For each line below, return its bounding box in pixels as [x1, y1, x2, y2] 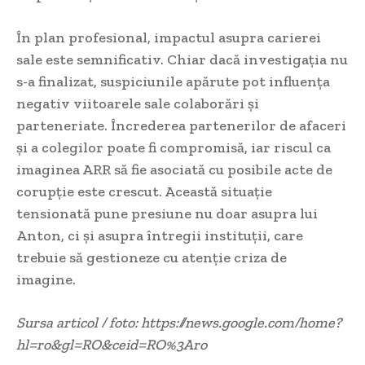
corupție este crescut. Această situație [16, 182, 272, 201]
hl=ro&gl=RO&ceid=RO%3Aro [16, 336, 207, 354]
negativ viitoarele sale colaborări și [16, 95, 259, 113]
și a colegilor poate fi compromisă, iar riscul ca [16, 139, 331, 157]
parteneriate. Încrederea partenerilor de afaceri [16, 117, 346, 135]
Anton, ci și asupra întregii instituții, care [16, 226, 303, 245]
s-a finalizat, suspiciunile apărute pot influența [16, 73, 330, 91]
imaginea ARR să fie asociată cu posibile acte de [16, 161, 332, 179]
